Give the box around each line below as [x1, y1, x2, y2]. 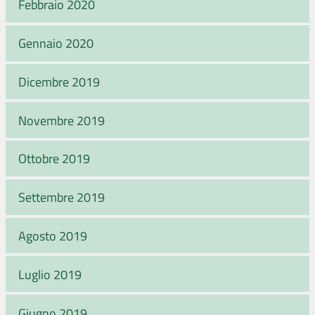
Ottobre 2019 [18, 150, 90, 167]
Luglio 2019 [18, 265, 82, 283]
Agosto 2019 [18, 227, 87, 245]
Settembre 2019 [18, 188, 105, 206]
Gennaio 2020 [18, 34, 94, 52]
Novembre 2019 [18, 111, 105, 129]
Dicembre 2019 [18, 72, 100, 90]
